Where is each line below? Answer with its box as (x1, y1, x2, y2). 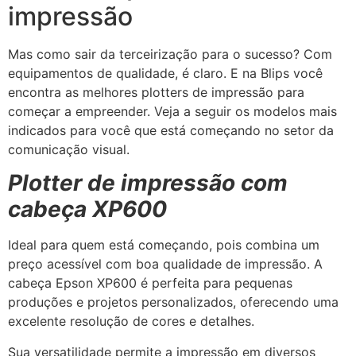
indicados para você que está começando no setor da (8, 122, 334, 138)
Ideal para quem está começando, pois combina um (8, 237, 319, 253)
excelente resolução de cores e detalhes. (8, 313, 254, 330)
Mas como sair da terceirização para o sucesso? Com (8, 45, 332, 62)
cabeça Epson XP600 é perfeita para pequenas (8, 275, 292, 292)
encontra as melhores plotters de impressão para (8, 83, 304, 100)
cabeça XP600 (8, 195, 167, 223)
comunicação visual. (8, 141, 130, 157)
